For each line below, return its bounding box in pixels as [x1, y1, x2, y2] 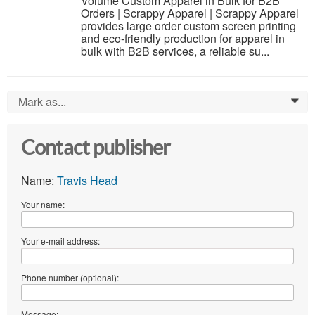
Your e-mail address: [21, 235, 100, 247]
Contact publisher [21, 136, 171, 160]
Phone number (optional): [21, 271, 119, 284]
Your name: [21, 198, 65, 211]
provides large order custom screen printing [81, 18, 296, 34]
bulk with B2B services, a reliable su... [81, 43, 269, 60]
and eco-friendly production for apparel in [81, 30, 285, 47]
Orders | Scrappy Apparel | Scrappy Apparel [81, 5, 299, 22]
